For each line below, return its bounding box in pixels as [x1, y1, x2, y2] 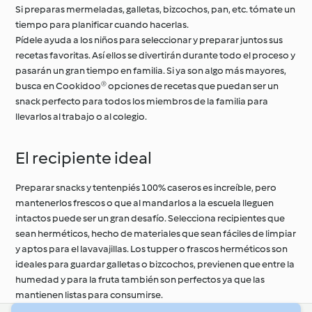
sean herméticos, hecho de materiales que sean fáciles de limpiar [15, 228, 297, 240]
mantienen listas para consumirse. [15, 289, 164, 301]
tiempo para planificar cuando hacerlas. [15, 19, 189, 31]
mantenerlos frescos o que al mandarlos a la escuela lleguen [15, 197, 274, 209]
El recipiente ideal [15, 148, 153, 168]
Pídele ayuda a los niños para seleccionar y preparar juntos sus [15, 34, 283, 46]
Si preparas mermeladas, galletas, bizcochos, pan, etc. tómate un [15, 3, 296, 15]
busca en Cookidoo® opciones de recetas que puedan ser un [15, 80, 279, 92]
